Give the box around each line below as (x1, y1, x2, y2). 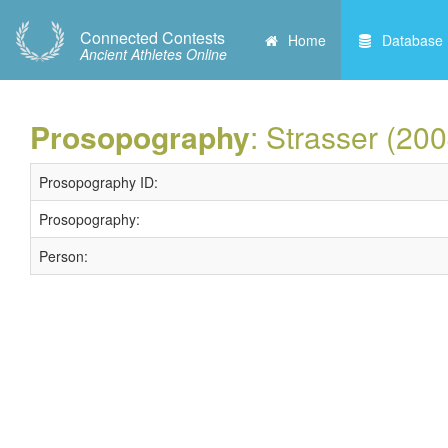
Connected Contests (80, 26, 225, 49)
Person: (39, 246, 88, 266)
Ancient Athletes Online (80, 44, 227, 64)
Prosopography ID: (39, 172, 158, 192)
